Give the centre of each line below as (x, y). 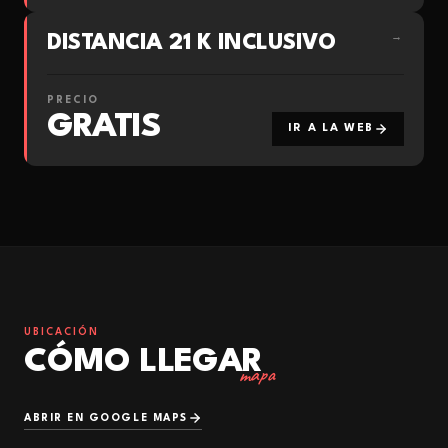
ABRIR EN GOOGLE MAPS (106, 417)
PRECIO (73, 100)
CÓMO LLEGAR (143, 362)
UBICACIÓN (61, 332)
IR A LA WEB (330, 128)
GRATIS (104, 127)
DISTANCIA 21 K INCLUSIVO (191, 43)
